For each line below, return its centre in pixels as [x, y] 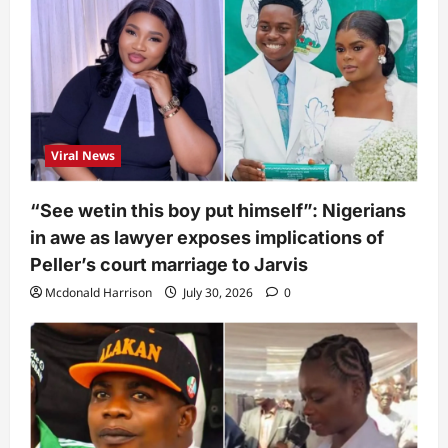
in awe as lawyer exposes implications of [207, 238]
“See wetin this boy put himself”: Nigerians [218, 211]
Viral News [83, 156]
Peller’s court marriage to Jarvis [169, 265]
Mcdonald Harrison [98, 293]
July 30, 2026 [218, 293]
